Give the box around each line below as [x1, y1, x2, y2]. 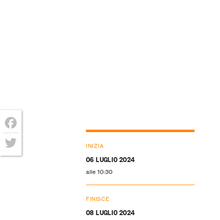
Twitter [3, 152, 36, 165]
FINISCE [85, 193, 110, 203]
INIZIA [85, 140, 104, 150]
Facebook [3, 132, 46, 145]
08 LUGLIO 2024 [85, 206, 135, 217]
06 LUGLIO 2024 [85, 153, 135, 164]
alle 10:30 [85, 166, 112, 176]
